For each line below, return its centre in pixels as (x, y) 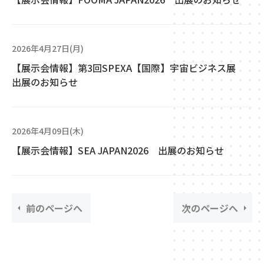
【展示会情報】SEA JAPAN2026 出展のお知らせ (118, 150)
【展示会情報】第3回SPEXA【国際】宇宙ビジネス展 (128, 68)
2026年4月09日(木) (48, 131)
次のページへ (210, 208)
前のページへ (54, 208)
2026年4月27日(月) (48, 48)
